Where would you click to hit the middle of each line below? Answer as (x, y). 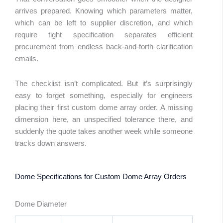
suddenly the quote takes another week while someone (104, 131)
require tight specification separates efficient (104, 35)
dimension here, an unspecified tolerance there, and (104, 119)
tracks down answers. (51, 143)
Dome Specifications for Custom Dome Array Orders (101, 177)
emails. (27, 59)
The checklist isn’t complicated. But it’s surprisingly (104, 83)
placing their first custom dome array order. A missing (104, 107)
